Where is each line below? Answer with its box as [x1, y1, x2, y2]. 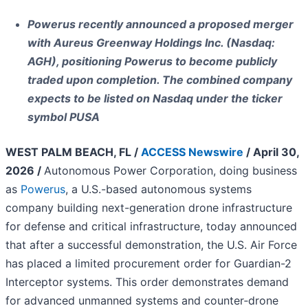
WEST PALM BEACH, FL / [5, 145, 141, 159]
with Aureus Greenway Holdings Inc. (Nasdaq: [27, 36, 275, 50]
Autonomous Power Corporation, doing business [44, 164, 297, 178]
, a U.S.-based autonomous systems [65, 182, 252, 197]
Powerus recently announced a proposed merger [27, 17, 294, 32]
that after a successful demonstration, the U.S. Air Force [5, 238, 297, 252]
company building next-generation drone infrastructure [5, 201, 292, 215]
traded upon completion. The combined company [27, 73, 292, 87]
